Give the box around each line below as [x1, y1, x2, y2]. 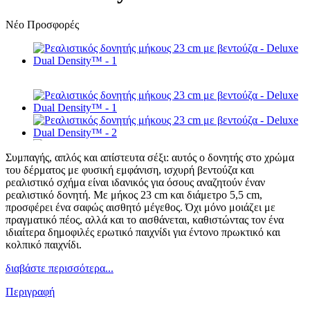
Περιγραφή [6, 286, 55, 298]
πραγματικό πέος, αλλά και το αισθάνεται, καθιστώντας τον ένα [6, 214, 284, 226]
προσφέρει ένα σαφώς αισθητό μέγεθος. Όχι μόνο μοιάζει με [6, 201, 275, 214]
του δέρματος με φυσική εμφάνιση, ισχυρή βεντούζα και [6, 164, 254, 176]
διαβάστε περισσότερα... [6, 262, 113, 275]
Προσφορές [27, 19, 79, 31]
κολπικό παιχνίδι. [6, 239, 82, 251]
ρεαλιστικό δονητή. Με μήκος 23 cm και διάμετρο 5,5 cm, [6, 189, 262, 201]
